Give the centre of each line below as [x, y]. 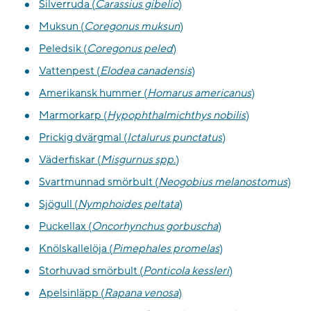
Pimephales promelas [166, 249]
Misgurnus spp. [138, 160]
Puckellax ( [65, 227]
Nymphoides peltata [128, 204]
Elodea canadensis [146, 71]
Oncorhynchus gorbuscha [155, 227]
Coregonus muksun [132, 27]
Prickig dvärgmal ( [83, 138]
